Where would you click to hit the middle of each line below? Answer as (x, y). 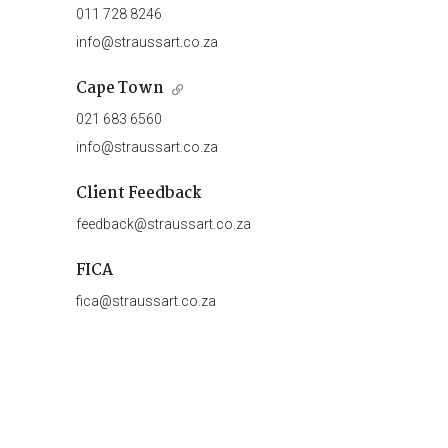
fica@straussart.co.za (145, 301)
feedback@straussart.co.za (163, 224)
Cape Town (119, 89)
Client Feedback (138, 194)
